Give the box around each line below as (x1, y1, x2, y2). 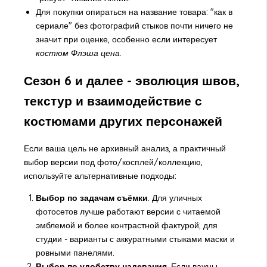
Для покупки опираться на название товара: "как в (35, 6, 232, 17)
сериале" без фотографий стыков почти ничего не (35, 20, 233, 31)
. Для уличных (147, 192, 202, 203)
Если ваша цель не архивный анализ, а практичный (23, 142, 226, 154)
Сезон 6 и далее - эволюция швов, (23, 73, 240, 89)
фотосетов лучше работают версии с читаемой (35, 206, 221, 217)
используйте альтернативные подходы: (23, 170, 176, 181)
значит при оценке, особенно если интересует (35, 33, 217, 45)
